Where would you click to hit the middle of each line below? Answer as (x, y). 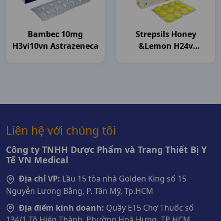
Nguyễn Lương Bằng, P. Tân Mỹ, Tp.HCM (80, 191)
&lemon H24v (166, 46)
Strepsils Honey (166, 34)
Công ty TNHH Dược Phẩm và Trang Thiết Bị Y (106, 149)
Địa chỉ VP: (39, 179)
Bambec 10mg (55, 34)
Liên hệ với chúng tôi (61, 130)
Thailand (166, 58)
